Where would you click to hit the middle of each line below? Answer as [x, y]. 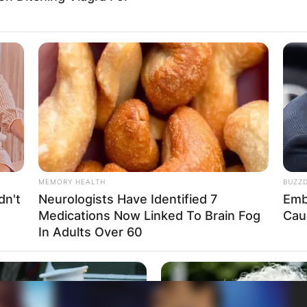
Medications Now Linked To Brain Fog [149, 215]
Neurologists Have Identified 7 [128, 199]
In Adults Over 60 [90, 232]
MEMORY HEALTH [72, 181]
